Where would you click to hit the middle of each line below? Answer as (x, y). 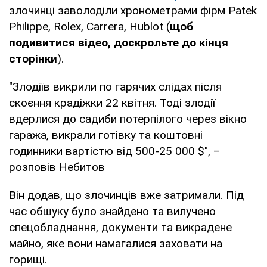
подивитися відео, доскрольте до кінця (119, 42)
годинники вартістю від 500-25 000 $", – (115, 151)
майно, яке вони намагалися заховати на (116, 243)
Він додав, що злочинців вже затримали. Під (126, 195)
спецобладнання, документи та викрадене (120, 227)
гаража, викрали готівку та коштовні (106, 135)
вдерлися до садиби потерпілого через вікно (128, 119)
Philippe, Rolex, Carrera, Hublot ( (89, 26)
